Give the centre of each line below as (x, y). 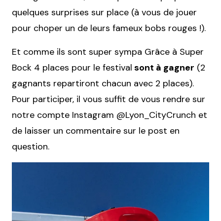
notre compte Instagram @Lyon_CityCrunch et (110, 115)
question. (31, 147)
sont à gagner (163, 68)
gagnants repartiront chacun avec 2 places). (103, 84)
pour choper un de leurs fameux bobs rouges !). (109, 28)
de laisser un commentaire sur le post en (96, 131)
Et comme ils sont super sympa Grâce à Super (108, 52)
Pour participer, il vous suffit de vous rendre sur (109, 99)
